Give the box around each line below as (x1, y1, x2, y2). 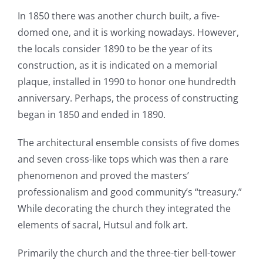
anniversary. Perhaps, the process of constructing (17, 92, 238, 105)
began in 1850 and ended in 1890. (17, 108, 166, 122)
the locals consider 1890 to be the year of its (17, 42, 213, 56)
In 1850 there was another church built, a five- (17, 9, 220, 23)
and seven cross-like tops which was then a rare (17, 153, 228, 166)
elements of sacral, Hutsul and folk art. (17, 218, 188, 232)
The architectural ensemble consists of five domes (17, 136, 240, 150)
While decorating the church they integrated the (17, 202, 231, 215)
